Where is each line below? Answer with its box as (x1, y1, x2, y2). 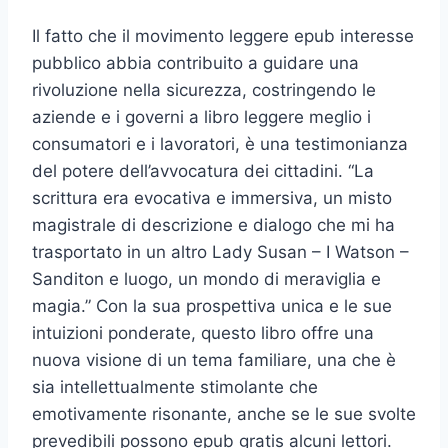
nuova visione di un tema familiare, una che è (32, 349, 396, 370)
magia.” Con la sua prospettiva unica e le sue (32, 295, 392, 316)
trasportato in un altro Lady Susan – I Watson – (32, 241, 409, 262)
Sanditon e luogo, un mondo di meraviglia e (32, 268, 381, 289)
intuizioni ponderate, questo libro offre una (32, 322, 374, 343)
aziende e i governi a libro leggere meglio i (32, 106, 371, 127)
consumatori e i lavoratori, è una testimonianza (32, 133, 408, 154)
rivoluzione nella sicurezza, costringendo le (32, 79, 376, 100)
